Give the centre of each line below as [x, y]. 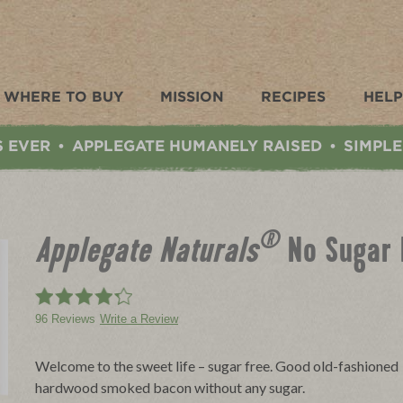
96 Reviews [65, 319]
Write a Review [139, 319]
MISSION [192, 97]
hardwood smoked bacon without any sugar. [170, 388]
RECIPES [294, 97]
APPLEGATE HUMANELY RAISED [197, 146]
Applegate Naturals [147, 255]
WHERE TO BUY [63, 97]
